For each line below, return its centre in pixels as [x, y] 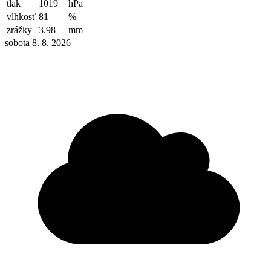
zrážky [19, 30]
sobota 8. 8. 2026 [38, 42]
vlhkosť [21, 16]
